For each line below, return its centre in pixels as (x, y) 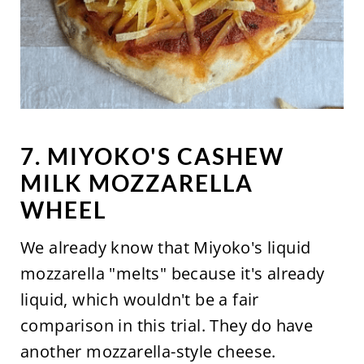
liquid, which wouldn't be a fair (139, 299)
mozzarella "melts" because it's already (172, 273)
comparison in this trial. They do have (167, 325)
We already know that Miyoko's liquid (165, 247)
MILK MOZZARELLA (136, 182)
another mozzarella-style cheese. (150, 351)
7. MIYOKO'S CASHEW (152, 156)
